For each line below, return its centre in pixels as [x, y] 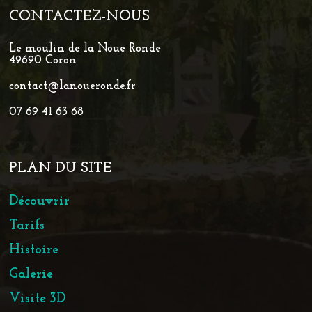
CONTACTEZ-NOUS [79, 16]
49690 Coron [42, 60]
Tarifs [26, 225]
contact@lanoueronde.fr [72, 86]
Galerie [31, 274]
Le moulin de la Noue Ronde [85, 48]
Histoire [33, 250]
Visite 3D [37, 298]
